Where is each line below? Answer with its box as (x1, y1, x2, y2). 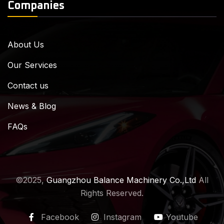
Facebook (40, 211, 79, 222)
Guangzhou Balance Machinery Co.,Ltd (46, 174, 196, 185)
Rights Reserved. (80, 187, 143, 198)
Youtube (165, 211, 198, 222)
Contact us (7, 80, 48, 90)
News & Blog (7, 100, 56, 111)
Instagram (103, 211, 141, 222)
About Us (7, 39, 44, 49)
